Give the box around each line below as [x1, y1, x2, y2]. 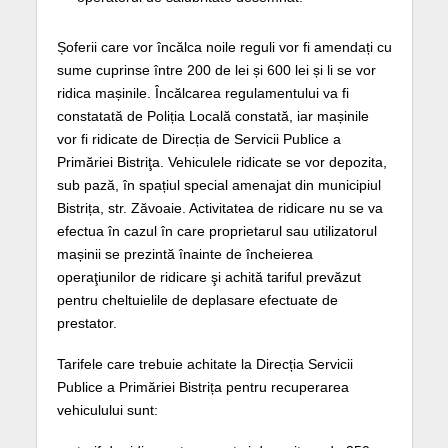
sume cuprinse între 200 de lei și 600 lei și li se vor [56, 62, 376, 79]
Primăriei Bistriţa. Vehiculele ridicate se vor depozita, [56, 154, 387, 171]
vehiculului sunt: [56, 402, 158, 419]
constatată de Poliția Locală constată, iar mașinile [56, 108, 369, 125]
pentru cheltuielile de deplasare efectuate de [56, 292, 338, 309]
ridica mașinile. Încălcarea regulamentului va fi [56, 85, 349, 102]
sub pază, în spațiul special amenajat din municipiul [56, 177, 381, 194]
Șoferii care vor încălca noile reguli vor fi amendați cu [56, 39, 392, 56]
